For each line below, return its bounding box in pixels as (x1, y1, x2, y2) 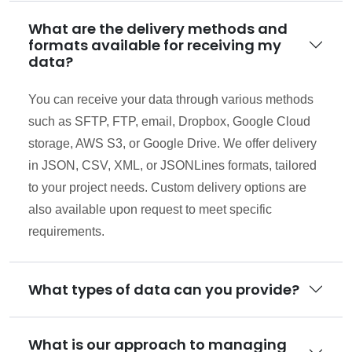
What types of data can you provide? (28, 279, 299, 299)
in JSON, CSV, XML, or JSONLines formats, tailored (28, 158, 317, 172)
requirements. (28, 224, 104, 238)
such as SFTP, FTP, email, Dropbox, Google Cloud (28, 114, 310, 128)
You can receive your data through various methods (28, 92, 313, 106)
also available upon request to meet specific (28, 202, 272, 216)
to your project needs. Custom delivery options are (28, 180, 306, 194)
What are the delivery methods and (28, 18, 288, 38)
